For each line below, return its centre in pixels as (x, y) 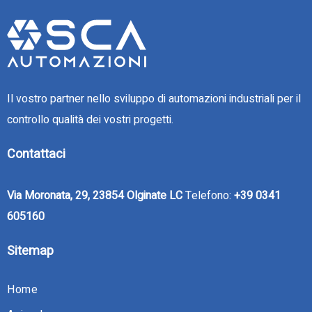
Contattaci (36, 154)
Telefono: (208, 195)
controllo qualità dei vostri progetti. (90, 119)
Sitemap (30, 251)
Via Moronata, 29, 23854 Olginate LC (95, 195)
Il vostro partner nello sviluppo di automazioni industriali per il (154, 99)
